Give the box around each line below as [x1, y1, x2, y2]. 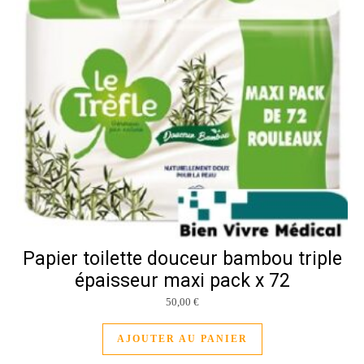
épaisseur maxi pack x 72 [74, 270, 290, 292]
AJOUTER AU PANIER [116, 332, 248, 344]
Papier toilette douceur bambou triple [22, 248, 342, 270]
